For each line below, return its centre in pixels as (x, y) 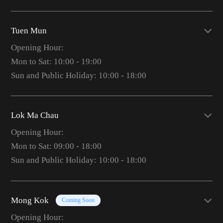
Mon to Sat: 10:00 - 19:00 (56, 61)
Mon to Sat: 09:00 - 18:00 (56, 146)
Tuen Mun (29, 30)
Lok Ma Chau (35, 115)
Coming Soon (78, 200)
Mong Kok (30, 200)
